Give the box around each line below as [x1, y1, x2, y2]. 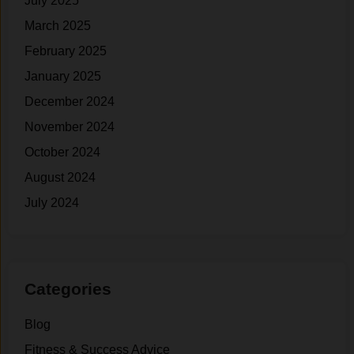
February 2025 [24, 43, 107, 58]
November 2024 [24, 119, 115, 134]
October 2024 [24, 145, 101, 159]
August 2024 [24, 170, 96, 184]
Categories [24, 279, 112, 298]
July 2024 [24, 195, 80, 209]
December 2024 [24, 94, 115, 108]
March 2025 [24, 18, 92, 32]
